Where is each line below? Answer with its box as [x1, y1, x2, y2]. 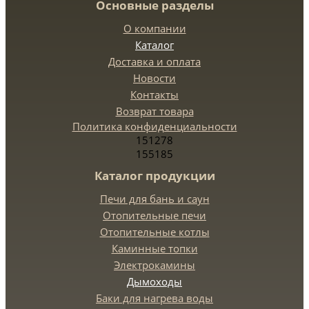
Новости [133, 71, 176, 85]
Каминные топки [111, 241, 198, 255]
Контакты [130, 88, 179, 101]
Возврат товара [115, 104, 194, 118]
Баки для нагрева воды [96, 291, 213, 305]
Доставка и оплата [108, 54, 201, 68]
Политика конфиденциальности [72, 119, 237, 133]
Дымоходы [127, 275, 182, 288]
